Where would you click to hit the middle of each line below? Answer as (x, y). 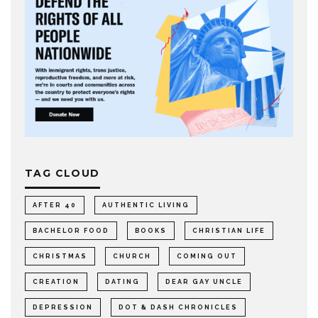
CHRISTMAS (60, 257)
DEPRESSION (63, 308)
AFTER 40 (55, 205)
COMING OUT (207, 257)
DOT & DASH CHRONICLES (178, 308)
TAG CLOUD (62, 174)
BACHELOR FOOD (71, 231)
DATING (122, 282)
